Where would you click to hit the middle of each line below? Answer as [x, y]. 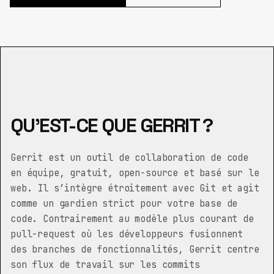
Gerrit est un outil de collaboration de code [129, 157]
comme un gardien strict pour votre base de [124, 203]
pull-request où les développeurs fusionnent [127, 234]
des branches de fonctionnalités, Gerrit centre [135, 249]
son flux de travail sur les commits [105, 265]
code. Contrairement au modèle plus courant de [132, 219]
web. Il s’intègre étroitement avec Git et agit [135, 188]
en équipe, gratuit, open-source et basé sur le [135, 173]
